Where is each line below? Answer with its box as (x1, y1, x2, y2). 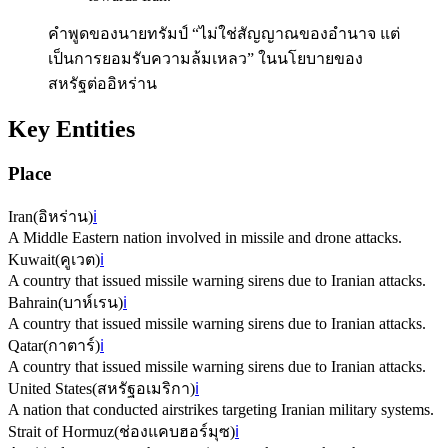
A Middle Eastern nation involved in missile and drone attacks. (8, 228, 402, 246)
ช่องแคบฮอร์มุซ (119, 422, 230, 440)
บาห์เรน (63, 293, 118, 311)
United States (8, 379, 92, 397)
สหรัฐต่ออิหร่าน (48, 75, 157, 93)
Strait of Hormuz (8, 422, 114, 440)
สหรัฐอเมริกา (97, 379, 190, 397)
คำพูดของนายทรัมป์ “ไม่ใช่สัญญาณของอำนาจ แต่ (48, 25, 400, 43)
